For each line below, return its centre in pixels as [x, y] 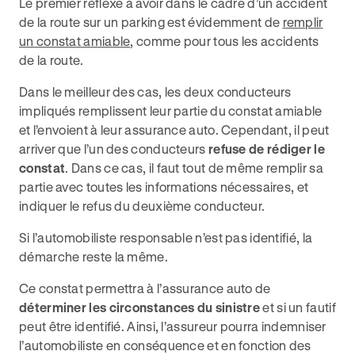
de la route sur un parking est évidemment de [151, 22]
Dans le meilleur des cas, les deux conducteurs [155, 92]
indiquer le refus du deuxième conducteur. [142, 206]
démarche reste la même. [94, 256]
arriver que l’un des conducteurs [114, 149]
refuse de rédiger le [266, 149]
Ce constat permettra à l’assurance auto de [145, 288]
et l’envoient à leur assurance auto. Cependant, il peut [174, 130]
